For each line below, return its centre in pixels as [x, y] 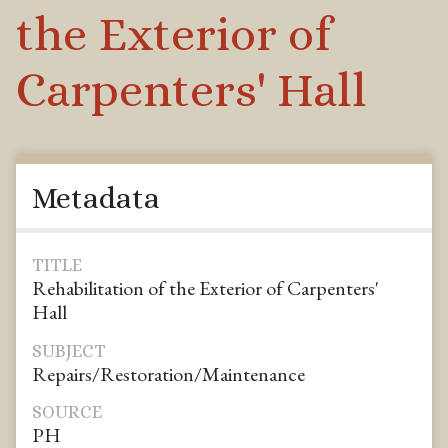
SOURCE [67, 412]
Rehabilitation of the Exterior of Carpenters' [205, 288]
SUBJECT [69, 350]
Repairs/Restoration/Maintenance [168, 373]
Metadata [96, 197]
